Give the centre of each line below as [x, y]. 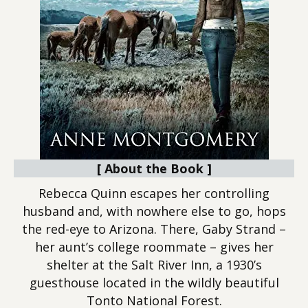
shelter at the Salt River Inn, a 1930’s [154, 265]
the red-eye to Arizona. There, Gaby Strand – [154, 229]
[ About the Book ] [154, 168]
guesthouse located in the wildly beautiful [154, 283]
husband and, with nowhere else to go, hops [154, 211]
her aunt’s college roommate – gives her [154, 247]
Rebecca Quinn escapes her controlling [154, 193]
